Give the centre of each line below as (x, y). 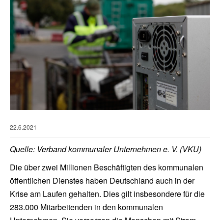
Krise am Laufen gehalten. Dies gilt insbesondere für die (107, 194)
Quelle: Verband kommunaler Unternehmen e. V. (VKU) (106, 149)
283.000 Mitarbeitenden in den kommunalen (86, 207)
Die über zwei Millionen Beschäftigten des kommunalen (107, 167)
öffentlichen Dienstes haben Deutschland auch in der (102, 181)
